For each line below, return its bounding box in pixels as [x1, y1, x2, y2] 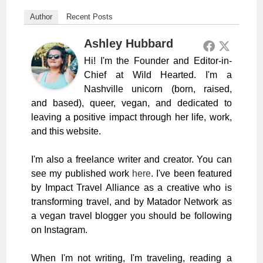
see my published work [31, 168, 133, 179]
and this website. [31, 126, 102, 137]
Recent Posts [66, 12, 113, 22]
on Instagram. [31, 225, 88, 235]
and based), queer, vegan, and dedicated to [31, 98, 232, 109]
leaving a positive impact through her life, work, [31, 112, 232, 123]
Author [30, 12, 53, 22]
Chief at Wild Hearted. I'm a [84, 70, 232, 80]
